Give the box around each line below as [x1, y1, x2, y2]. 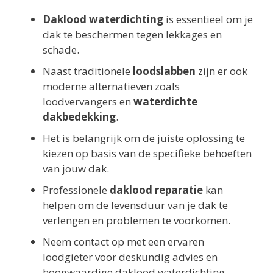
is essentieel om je [163, 12, 253, 27]
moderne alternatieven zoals [43, 79, 180, 94]
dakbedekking [43, 110, 116, 124]
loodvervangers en [43, 94, 133, 109]
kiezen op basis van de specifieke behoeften [43, 146, 252, 161]
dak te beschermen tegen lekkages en [43, 27, 222, 42]
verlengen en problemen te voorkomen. [43, 213, 230, 228]
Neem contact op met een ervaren [43, 235, 204, 249]
